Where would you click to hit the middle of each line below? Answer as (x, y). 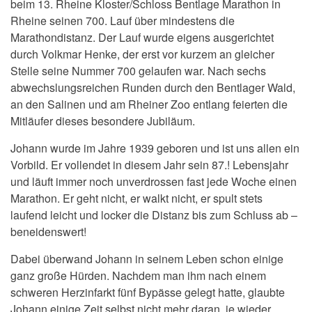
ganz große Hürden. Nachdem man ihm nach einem (138, 276)
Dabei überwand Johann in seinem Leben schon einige (147, 259)
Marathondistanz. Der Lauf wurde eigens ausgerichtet (142, 38)
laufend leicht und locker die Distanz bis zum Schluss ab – (154, 215)
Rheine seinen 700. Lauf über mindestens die (123, 21)
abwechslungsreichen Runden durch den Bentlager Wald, (153, 88)
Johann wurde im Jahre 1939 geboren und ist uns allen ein (155, 148)
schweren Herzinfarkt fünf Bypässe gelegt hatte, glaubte (148, 292)
